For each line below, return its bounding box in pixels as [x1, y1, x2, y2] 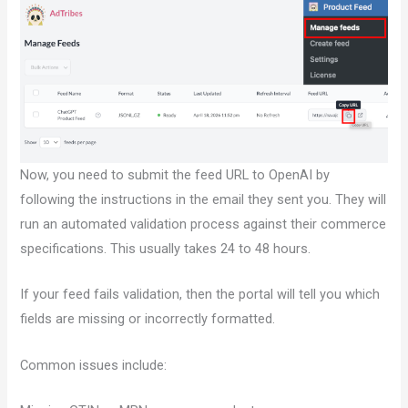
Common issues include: [20, 356, 168, 373]
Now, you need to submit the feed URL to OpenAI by [20, 166, 331, 183]
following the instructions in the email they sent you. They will [20, 190, 387, 208]
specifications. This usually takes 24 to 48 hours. [20, 240, 311, 257]
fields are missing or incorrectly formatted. [20, 311, 276, 328]
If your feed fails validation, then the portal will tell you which [20, 286, 381, 303]
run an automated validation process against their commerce [20, 215, 387, 232]
